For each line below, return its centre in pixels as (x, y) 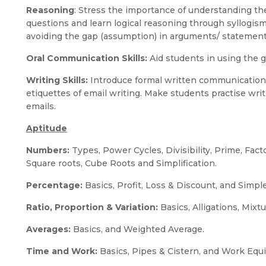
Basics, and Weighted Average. (139, 229)
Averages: (50, 229)
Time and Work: (62, 251)
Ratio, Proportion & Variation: (92, 207)
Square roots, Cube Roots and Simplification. (121, 163)
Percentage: (56, 185)
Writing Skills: (58, 80)
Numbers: (48, 150)
